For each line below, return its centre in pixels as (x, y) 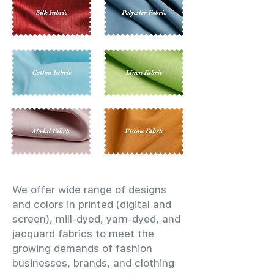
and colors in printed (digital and (92, 204)
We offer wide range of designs (89, 190)
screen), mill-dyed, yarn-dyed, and (96, 219)
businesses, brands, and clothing (93, 263)
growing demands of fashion (82, 248)
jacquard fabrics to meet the (83, 234)
